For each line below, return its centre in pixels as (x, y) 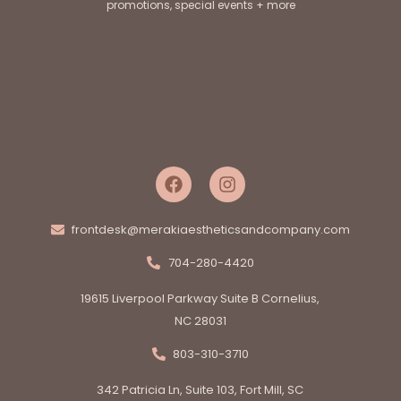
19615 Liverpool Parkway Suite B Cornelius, (200, 298)
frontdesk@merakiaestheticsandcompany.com (211, 229)
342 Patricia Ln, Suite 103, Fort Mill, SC (200, 389)
